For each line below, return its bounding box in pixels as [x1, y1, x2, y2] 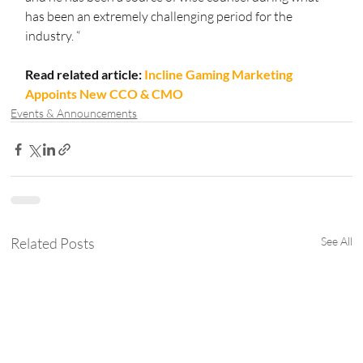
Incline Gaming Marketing [144, 66, 296, 83]
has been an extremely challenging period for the [25, 8, 296, 25]
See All [320, 234, 352, 249]
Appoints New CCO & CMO [25, 86, 184, 102]
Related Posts [11, 234, 96, 253]
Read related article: [25, 66, 145, 83]
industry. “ [25, 28, 81, 45]
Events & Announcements [11, 106, 138, 121]
